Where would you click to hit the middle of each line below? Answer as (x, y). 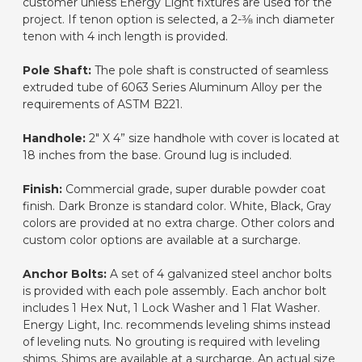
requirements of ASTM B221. (103, 104)
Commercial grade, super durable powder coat (194, 189)
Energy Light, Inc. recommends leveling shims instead (177, 324)
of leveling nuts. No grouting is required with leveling (171, 341)
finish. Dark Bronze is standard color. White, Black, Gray (177, 206)
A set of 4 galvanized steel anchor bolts (219, 274)
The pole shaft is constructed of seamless (210, 70)
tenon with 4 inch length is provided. (125, 36)
